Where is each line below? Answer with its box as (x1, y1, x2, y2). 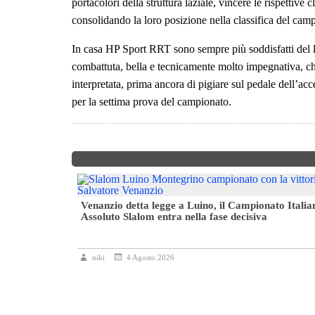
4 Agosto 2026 (127, 253, 174, 262)
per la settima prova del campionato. (72, 96, 231, 108)
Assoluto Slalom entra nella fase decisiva (81, 211, 267, 223)
